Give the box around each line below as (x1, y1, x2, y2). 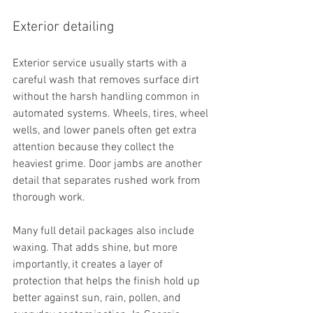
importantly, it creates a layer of (13, 258, 166, 272)
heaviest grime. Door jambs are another (13, 157, 205, 171)
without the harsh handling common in (13, 90, 203, 104)
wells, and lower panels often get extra (13, 124, 199, 138)
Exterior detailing (13, 19, 114, 36)
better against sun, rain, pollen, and (13, 291, 184, 305)
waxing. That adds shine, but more (13, 241, 180, 255)
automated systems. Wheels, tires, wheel (13, 107, 211, 121)
